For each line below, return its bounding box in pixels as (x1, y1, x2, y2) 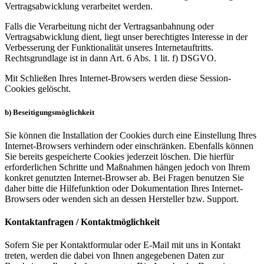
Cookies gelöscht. (5, 84, 71, 94)
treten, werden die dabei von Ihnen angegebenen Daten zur (5, 250, 224, 261)
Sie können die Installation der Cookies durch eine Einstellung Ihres (5, 130, 256, 140)
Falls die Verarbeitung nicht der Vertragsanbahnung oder (5, 21, 214, 32)
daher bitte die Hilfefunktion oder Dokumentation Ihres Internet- (5, 183, 243, 193)
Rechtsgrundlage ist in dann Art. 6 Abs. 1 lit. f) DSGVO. (5, 53, 216, 64)
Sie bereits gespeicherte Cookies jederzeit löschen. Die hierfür (5, 151, 234, 161)
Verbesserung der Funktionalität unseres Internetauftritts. (5, 42, 213, 53)
